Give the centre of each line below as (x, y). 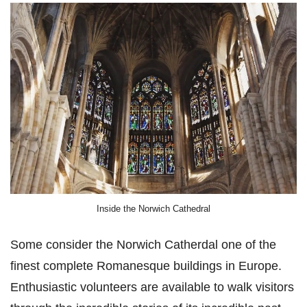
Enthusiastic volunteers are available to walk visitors (152, 287)
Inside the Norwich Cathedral (153, 208)
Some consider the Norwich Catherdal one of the (143, 245)
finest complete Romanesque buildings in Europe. (146, 266)
